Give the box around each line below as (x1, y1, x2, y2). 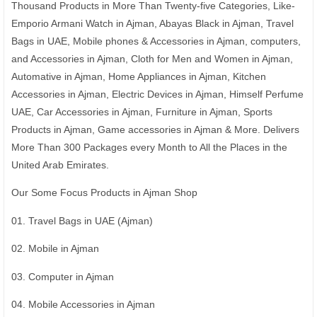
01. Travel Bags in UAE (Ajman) (11, 214, 153, 226)
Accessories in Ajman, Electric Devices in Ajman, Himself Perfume (11, 88, 304, 100)
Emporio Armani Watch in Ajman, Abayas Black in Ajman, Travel (11, 17, 294, 29)
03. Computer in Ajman (11, 270, 114, 282)
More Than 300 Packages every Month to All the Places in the (11, 141, 287, 153)
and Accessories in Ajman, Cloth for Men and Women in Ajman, (11, 52, 293, 64)
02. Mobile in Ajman (11, 243, 99, 254)
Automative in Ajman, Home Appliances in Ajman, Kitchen (11, 70, 266, 82)
